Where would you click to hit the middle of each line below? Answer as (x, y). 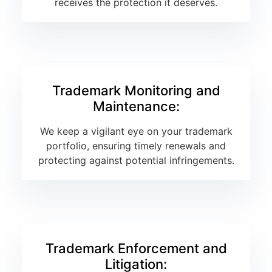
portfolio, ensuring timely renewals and (136, 146)
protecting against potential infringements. (136, 161)
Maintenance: (136, 107)
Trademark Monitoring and (136, 91)
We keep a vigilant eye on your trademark (136, 131)
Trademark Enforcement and (136, 249)
